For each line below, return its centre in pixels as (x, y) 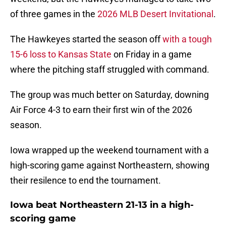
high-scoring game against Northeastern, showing (110, 165)
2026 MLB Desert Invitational (155, 14)
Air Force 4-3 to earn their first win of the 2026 (101, 110)
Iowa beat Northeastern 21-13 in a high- (102, 205)
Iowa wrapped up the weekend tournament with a (109, 150)
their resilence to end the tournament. (86, 181)
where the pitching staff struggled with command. (110, 70)
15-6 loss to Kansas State (61, 54)
